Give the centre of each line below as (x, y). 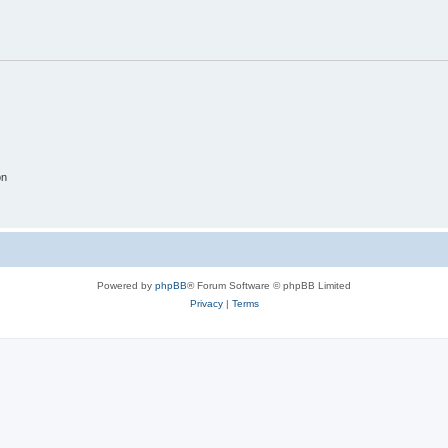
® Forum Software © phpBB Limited (269, 286)
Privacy (206, 304)
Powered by (126, 286)
